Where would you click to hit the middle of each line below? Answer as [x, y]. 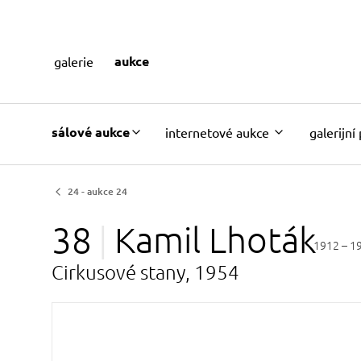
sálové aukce [91, 131]
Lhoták [263, 239]
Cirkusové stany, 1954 [145, 272]
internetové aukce [217, 132]
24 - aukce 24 [98, 191]
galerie [73, 61]
